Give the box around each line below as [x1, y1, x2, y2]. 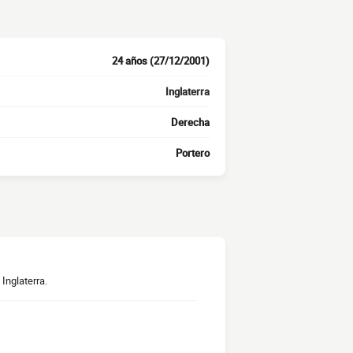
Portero [176, 146, 210, 161]
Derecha [171, 115, 210, 130]
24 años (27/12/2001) [112, 54, 210, 69]
